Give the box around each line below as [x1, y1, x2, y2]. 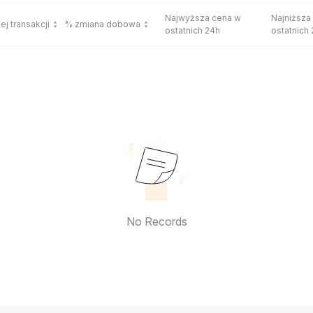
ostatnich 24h [165, 25, 220, 36]
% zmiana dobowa [65, 19, 140, 29]
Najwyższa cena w [165, 13, 241, 23]
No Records [126, 214, 187, 228]
